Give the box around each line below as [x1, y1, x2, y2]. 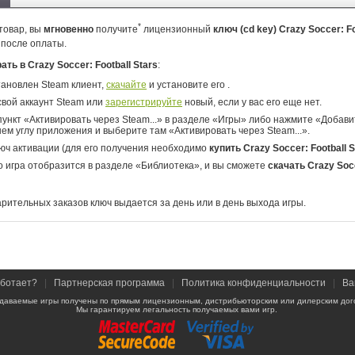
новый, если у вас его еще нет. [182, 97, 322, 108]
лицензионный [141, 24, 213, 35]
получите [94, 24, 138, 35]
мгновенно [44, 24, 94, 35]
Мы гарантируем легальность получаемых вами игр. [76, 305, 277, 314]
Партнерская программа [54, 277, 165, 288]
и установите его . [147, 79, 230, 90]
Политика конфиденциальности [181, 277, 326, 288]
